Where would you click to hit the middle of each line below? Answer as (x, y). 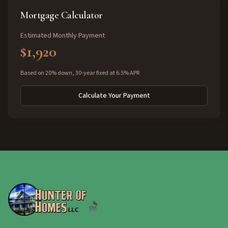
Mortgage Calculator (62, 15)
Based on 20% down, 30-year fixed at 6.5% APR (80, 73)
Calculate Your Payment (114, 96)
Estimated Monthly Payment (63, 36)
